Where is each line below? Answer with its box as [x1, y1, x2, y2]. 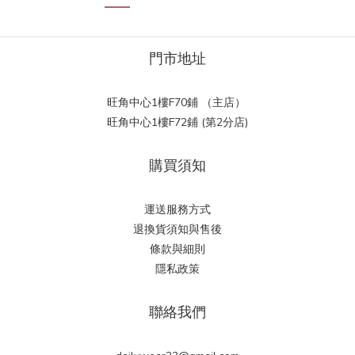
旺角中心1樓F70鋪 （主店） [106, 95, 249, 110]
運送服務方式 [144, 202, 211, 217]
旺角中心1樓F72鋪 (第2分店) [107, 115, 248, 130]
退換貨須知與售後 [133, 222, 222, 237]
